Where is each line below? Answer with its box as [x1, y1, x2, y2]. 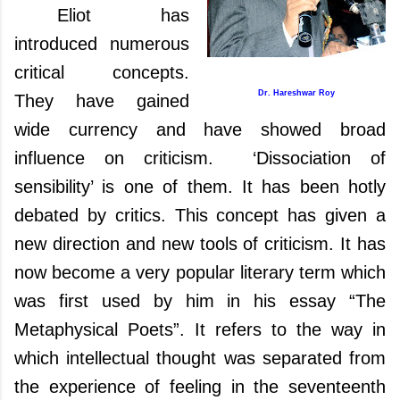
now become [14, 262, 116, 282]
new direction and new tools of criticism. [14, 234, 341, 254]
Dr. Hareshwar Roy [258, 88, 335, 97]
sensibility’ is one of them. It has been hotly [14, 177, 386, 196]
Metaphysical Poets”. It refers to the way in [14, 320, 386, 339]
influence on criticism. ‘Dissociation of [14, 148, 386, 168]
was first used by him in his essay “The [14, 291, 386, 311]
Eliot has [57, 5, 189, 25]
